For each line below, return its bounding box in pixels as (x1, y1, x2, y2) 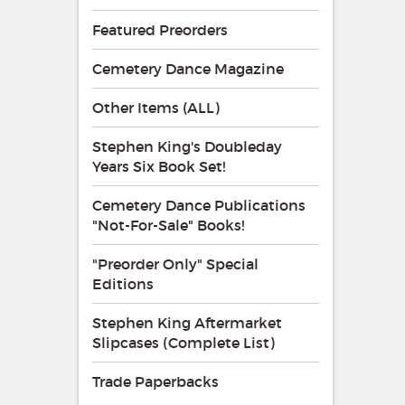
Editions (92, 274, 154, 293)
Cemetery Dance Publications (92, 195, 306, 214)
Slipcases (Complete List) (92, 333, 275, 352)
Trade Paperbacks (92, 372, 219, 391)
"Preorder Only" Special (92, 254, 259, 273)
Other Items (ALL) (92, 98, 220, 117)
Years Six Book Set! (92, 156, 225, 175)
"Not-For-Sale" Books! (92, 215, 244, 234)
